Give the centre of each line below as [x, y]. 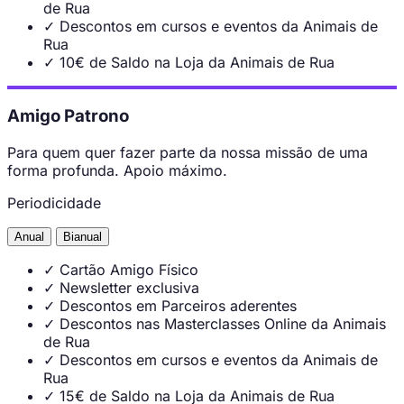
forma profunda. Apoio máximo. [117, 171]
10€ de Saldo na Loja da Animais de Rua [197, 62]
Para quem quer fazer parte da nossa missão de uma [188, 153]
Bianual [83, 237]
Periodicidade [54, 203]
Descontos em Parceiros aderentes [178, 306]
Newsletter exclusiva [129, 288]
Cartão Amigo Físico [129, 270]
